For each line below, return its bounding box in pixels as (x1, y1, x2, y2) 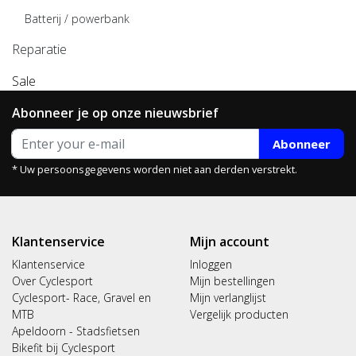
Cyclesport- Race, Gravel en (12, 290, 151, 305)
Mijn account (190, 233, 269, 250)
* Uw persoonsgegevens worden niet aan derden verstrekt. (12, 162, 297, 176)
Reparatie (12, 41, 67, 58)
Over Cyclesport (12, 273, 93, 288)
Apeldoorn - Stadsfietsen (12, 323, 140, 339)
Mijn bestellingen (190, 273, 275, 288)
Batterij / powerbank (25, 11, 130, 26)
